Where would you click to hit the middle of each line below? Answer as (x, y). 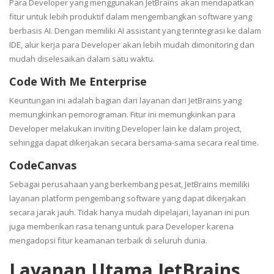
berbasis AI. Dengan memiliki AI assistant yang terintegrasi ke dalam (135, 31)
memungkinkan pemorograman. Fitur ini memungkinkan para (122, 115)
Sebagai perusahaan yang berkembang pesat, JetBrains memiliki (129, 184)
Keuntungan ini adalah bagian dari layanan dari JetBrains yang (125, 101)
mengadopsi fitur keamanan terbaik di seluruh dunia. (109, 241)
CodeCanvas (43, 165)
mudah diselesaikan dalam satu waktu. (83, 59)
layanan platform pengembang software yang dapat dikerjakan (128, 198)
